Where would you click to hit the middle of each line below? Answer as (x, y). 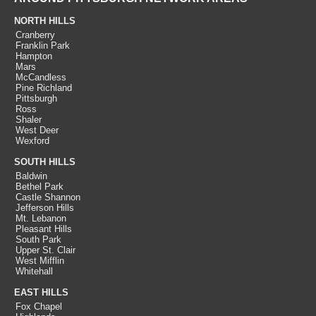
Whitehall (34, 271)
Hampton (34, 56)
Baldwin (31, 176)
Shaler (29, 120)
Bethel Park (39, 187)
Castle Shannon (48, 197)
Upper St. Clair (45, 250)
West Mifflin (40, 261)
